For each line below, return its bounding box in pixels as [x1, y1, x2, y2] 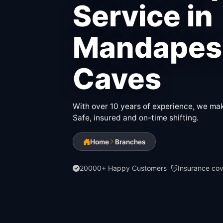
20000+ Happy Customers [80, 164, 167, 173]
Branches [115, 137, 145, 146]
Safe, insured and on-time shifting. [73, 113, 199, 123]
